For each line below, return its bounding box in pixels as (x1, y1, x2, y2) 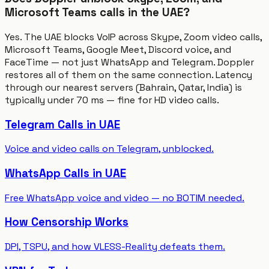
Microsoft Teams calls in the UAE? (5, 5, 190, 20)
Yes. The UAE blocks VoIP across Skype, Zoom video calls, (5, 30, 262, 43)
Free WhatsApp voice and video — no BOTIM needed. (5, 191, 244, 204)
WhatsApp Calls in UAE (5, 166, 126, 180)
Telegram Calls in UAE (5, 117, 120, 131)
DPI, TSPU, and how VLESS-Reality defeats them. (5, 240, 225, 253)
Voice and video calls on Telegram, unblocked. (5, 142, 214, 156)
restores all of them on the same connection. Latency (5, 68, 252, 81)
